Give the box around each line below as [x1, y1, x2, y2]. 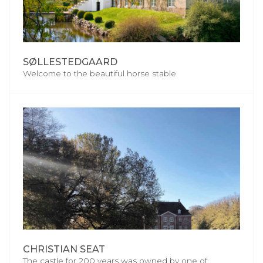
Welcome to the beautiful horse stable [23, 69, 176, 79]
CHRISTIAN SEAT [23, 244, 105, 255]
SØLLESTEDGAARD [23, 56, 117, 68]
